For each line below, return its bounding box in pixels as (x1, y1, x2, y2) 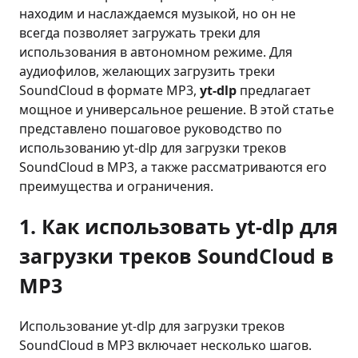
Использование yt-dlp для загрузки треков (19, 317, 284, 335)
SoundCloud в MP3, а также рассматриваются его (19, 158, 327, 176)
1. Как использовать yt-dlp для (19, 213, 338, 240)
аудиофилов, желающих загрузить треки (19, 62, 275, 80)
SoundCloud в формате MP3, (19, 82, 200, 99)
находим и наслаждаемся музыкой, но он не (19, 5, 296, 22)
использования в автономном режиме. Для (19, 43, 292, 61)
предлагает (237, 82, 311, 99)
